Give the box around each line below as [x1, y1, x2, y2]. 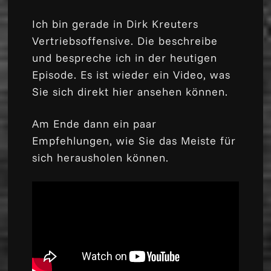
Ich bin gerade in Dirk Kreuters [32, 16, 199, 31]
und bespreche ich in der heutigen [32, 50, 218, 65]
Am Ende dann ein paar [32, 116, 157, 131]
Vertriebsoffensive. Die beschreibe [32, 33, 218, 48]
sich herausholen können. [32, 150, 169, 165]
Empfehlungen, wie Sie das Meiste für [32, 133, 237, 148]
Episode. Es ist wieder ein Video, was [32, 67, 231, 82]
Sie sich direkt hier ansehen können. [32, 84, 229, 99]
